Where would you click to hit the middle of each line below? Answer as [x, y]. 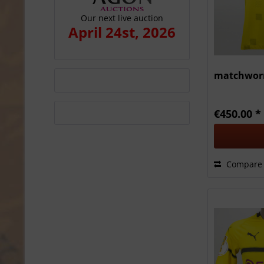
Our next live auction [122, 18]
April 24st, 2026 [122, 32]
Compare [243, 164]
